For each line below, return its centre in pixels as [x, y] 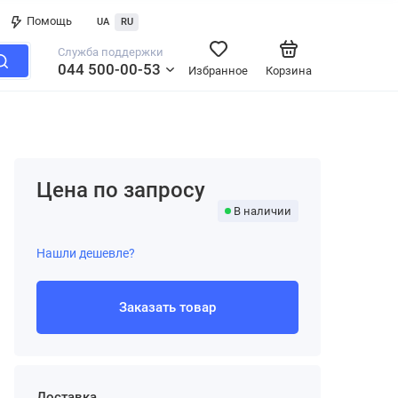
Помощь [49, 21]
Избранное [218, 71]
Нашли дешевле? [86, 253]
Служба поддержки [111, 52]
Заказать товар [167, 307]
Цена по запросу [121, 190]
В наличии [263, 211]
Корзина [289, 71]
